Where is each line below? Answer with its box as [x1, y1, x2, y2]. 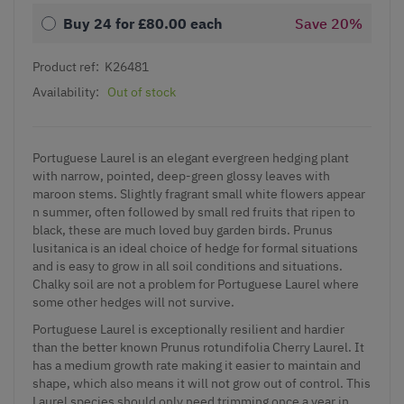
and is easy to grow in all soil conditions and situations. [32, 257, 343, 274]
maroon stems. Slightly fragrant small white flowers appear [32, 185, 365, 202]
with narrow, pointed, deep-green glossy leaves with [32, 167, 330, 184]
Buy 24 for [63, 14, 138, 32]
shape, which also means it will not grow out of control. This [32, 374, 371, 391]
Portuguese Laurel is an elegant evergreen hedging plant [32, 149, 349, 166]
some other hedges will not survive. [32, 293, 234, 310]
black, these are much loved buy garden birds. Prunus [32, 221, 333, 238]
